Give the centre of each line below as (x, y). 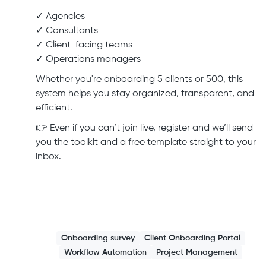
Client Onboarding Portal (192, 238)
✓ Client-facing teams (84, 45)
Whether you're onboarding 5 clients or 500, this (139, 80)
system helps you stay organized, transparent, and (145, 94)
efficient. (54, 108)
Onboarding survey (98, 238)
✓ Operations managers (88, 60)
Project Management (197, 253)
